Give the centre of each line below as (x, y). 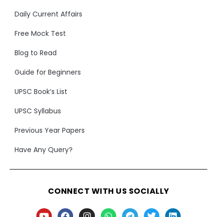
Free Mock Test (40, 33)
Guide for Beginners (48, 72)
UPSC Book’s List (41, 91)
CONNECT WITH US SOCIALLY (108, 191)
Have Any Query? (44, 149)
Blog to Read (36, 53)
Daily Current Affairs (48, 14)
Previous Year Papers (50, 130)
